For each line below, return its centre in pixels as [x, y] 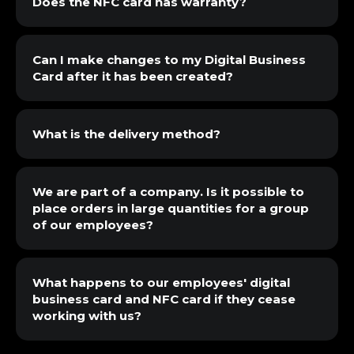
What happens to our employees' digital [161, 282]
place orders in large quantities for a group [171, 208]
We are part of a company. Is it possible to [168, 192]
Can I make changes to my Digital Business [169, 60]
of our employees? [93, 225]
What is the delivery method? [126, 134]
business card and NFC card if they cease [164, 299]
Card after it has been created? [133, 76]
